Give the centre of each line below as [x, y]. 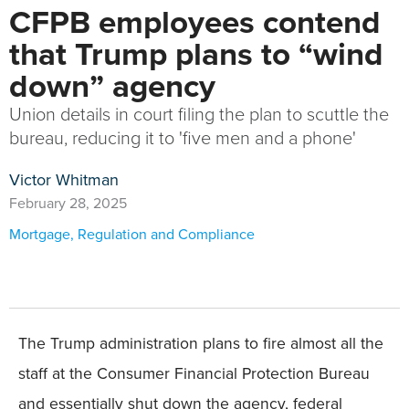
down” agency [112, 86]
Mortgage [40, 235]
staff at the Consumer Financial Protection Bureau [194, 374]
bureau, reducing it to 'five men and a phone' [183, 138]
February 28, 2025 [68, 204]
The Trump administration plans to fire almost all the [201, 344]
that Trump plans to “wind [196, 54]
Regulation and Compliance [166, 235]
